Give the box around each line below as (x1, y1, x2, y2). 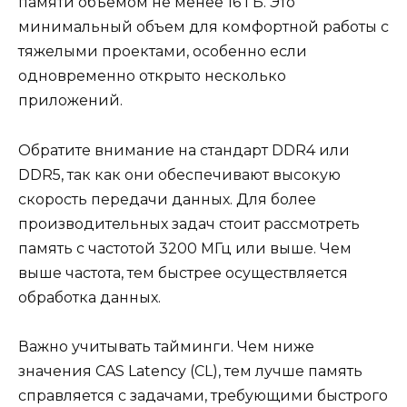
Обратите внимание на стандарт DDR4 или (18, 141, 350, 159)
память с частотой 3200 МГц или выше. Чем (18, 239, 352, 257)
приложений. (18, 92, 123, 110)
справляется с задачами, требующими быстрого (18, 386, 388, 404)
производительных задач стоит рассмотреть (18, 214, 360, 233)
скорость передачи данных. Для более (18, 190, 316, 208)
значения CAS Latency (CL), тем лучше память (18, 362, 362, 380)
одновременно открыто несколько (18, 67, 286, 85)
